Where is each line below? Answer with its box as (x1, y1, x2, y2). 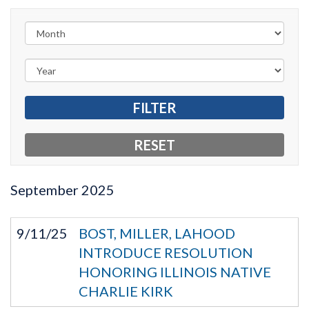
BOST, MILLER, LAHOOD (79, 225, 235, 241)
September (10, 181, 79, 198)
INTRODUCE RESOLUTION (79, 244, 253, 261)
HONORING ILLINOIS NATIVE (79, 263, 271, 280)
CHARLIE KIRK (79, 283, 173, 299)
